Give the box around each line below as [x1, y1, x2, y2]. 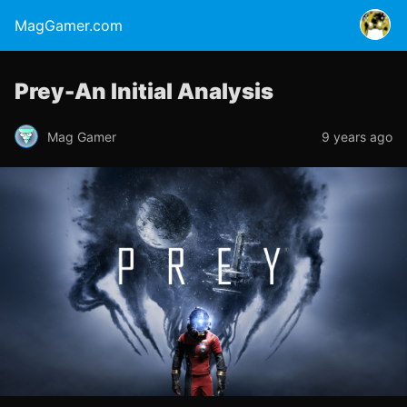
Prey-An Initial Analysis [15, 78, 273, 104]
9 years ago [322, 128, 392, 144]
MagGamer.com [15, 16, 123, 35]
